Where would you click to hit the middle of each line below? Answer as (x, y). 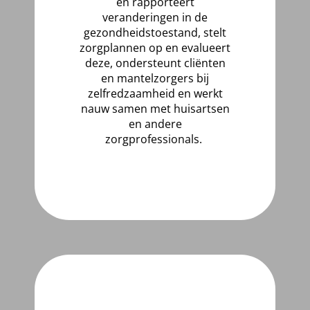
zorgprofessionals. (155, 139)
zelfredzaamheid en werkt (155, 93)
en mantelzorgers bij (155, 78)
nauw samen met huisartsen (155, 109)
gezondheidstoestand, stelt (155, 33)
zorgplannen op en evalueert (155, 48)
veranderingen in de (155, 17)
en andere (155, 124)
